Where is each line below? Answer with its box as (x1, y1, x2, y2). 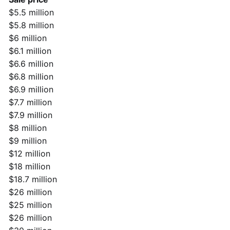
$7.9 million (9, 109, 52, 120)
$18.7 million (9, 174, 57, 184)
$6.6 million (9, 58, 53, 69)
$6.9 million (9, 84, 53, 94)
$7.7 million (9, 97, 52, 107)
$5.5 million (9, 7, 54, 17)
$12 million (9, 148, 50, 159)
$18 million (9, 161, 50, 171)
